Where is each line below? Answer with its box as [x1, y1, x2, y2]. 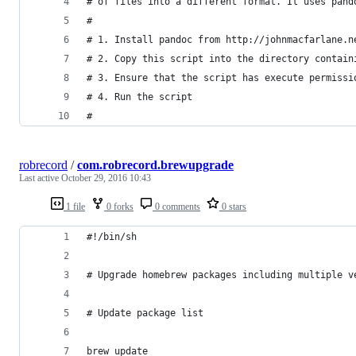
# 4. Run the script [87, 91, 192, 103]
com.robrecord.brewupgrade [77, 157, 234, 172]
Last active [19, 172, 61, 184]
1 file [64, 200, 85, 212]
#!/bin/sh [87, 230, 137, 242]
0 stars [219, 200, 246, 212]
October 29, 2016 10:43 [61, 172, 151, 184]
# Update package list [87, 307, 203, 319]
